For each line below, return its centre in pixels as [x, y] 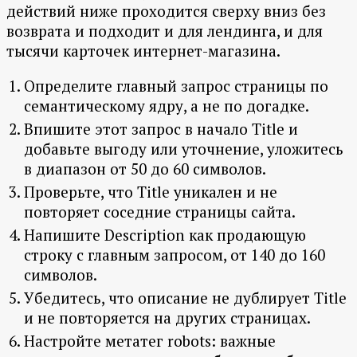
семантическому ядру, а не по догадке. [167, 106]
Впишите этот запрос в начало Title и [161, 129]
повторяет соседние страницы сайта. [160, 212]
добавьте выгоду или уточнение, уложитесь [184, 149]
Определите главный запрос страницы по [176, 86]
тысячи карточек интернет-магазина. [143, 51]
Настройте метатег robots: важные [150, 341]
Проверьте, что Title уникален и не [151, 192]
